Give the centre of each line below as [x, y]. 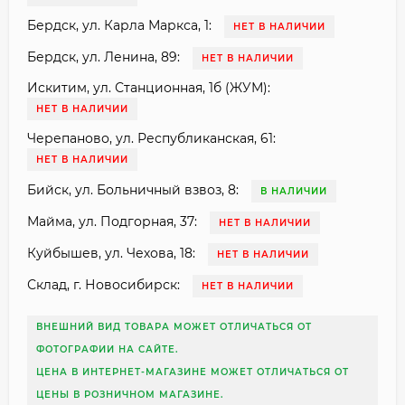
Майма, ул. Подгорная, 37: [112, 221]
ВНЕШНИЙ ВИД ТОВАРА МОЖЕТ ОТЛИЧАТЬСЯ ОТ [174, 326]
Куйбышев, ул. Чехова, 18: [111, 253]
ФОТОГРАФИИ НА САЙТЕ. [107, 349]
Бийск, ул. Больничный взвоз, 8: [133, 189]
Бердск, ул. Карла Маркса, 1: [119, 25]
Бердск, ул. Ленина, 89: [104, 57]
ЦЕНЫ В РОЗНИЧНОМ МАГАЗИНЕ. [130, 394]
